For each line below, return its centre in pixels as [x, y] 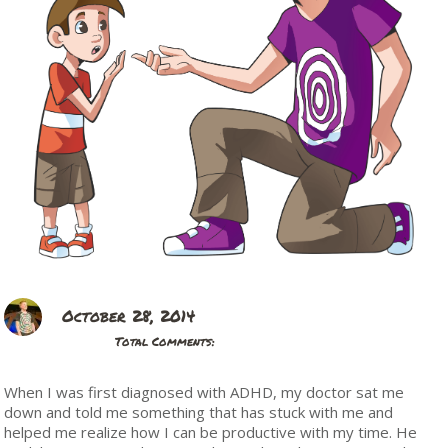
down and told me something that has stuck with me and [199, 411]
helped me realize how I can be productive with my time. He [211, 431]
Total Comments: [165, 341]
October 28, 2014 [129, 315]
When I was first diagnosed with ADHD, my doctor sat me [204, 391]
